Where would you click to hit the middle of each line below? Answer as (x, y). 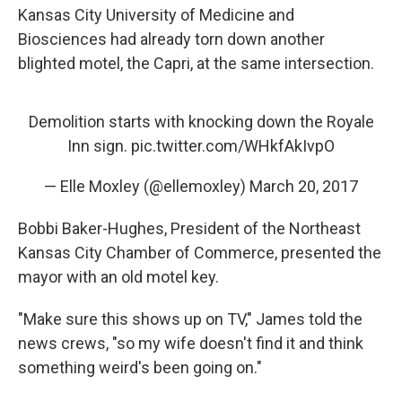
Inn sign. (99, 146)
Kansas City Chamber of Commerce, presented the (200, 253)
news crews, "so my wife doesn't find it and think (191, 343)
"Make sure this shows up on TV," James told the (190, 319)
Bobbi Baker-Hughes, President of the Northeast (189, 228)
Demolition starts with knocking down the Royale (201, 122)
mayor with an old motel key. (118, 277)
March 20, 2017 (304, 186)
